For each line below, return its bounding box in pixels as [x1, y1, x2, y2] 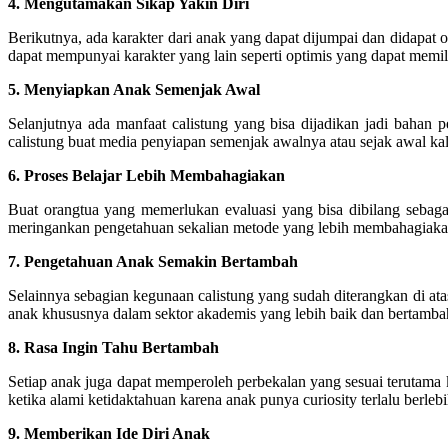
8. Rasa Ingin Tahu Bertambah [8, 338, 219, 356]
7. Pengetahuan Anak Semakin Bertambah [8, 252, 298, 270]
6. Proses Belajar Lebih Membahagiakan [8, 166, 285, 184]
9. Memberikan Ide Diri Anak [8, 424, 210, 442]
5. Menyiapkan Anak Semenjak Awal [8, 80, 260, 98]
